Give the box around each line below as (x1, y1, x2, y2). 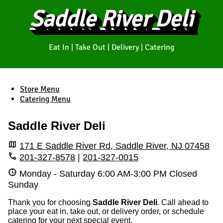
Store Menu (20, 84, 60, 94)
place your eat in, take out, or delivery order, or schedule (8, 207, 204, 216)
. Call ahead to (157, 198, 209, 207)
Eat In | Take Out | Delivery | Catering (49, 42, 174, 52)
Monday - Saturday (19, 168, 98, 179)
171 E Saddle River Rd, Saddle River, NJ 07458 (19, 140, 210, 151)
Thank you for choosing (8, 198, 93, 207)
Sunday (8, 179, 38, 190)
